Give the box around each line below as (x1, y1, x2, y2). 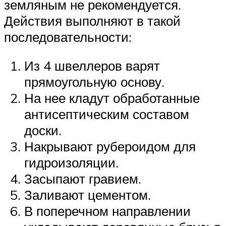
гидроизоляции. (24, 154, 119, 171)
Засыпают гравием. (24, 171, 141, 187)
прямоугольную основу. (24, 74, 164, 90)
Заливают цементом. (24, 187, 151, 203)
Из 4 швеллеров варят (24, 58, 160, 74)
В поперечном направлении (24, 203, 191, 219)
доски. (24, 122, 62, 139)
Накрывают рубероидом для (24, 138, 196, 155)
